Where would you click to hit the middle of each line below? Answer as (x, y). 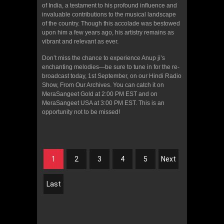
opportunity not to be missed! (81, 112)
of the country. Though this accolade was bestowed (111, 24)
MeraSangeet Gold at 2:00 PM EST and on (100, 94)
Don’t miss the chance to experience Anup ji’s (103, 58)
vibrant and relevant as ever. (80, 42)
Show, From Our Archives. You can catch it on (103, 85)
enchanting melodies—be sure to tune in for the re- (111, 67)
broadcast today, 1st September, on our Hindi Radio (112, 76)
